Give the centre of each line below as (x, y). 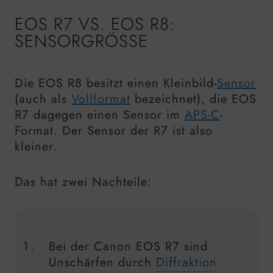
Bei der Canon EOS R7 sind (128, 247)
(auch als (43, 99)
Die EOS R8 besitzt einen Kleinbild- (116, 83)
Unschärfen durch (102, 263)
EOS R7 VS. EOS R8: (95, 24)
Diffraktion (186, 263)
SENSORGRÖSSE (76, 41)
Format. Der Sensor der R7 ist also (114, 131)
